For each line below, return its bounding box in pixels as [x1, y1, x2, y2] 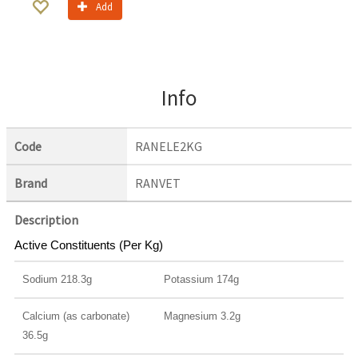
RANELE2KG [135, 138, 202, 154]
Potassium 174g [164, 273, 239, 285]
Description [14, 212, 78, 228]
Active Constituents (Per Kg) [14, 238, 163, 252]
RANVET [135, 175, 181, 191]
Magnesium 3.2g [164, 310, 241, 322]
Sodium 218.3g [22, 273, 92, 285]
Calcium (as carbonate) [22, 310, 129, 322]
